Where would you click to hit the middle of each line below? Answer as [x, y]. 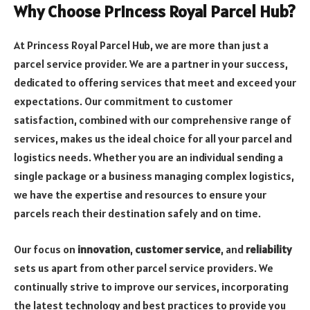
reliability [269, 249]
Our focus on [46, 249]
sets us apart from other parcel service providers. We [144, 267]
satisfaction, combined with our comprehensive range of [153, 119]
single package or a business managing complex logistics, [154, 175]
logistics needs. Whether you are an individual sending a [148, 157]
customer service [178, 249]
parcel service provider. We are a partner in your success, [151, 63]
